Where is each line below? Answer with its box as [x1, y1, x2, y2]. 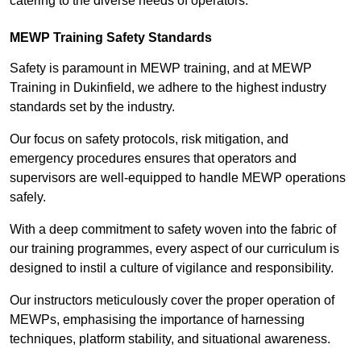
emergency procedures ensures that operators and [10, 151, 297, 166]
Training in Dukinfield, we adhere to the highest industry [10, 81, 326, 95]
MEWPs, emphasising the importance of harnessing [10, 313, 305, 327]
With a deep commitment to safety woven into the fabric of [10, 222, 336, 237]
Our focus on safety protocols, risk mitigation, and [10, 132, 288, 147]
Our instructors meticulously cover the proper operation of [10, 293, 334, 308]
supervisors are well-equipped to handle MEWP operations [10, 171, 346, 185]
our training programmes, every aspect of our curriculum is [10, 242, 339, 256]
